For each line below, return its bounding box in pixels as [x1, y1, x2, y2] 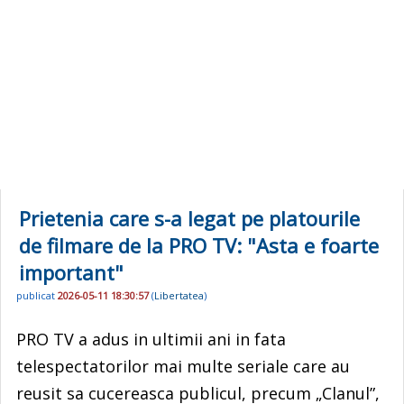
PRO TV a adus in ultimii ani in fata [16, 327, 286, 350]
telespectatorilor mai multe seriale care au [16, 354, 350, 377]
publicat [16, 289, 58, 303]
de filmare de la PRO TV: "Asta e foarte [19, 232, 379, 259]
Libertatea [154, 289, 204, 303]
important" [19, 259, 124, 286]
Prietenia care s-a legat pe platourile [19, 205, 360, 232]
